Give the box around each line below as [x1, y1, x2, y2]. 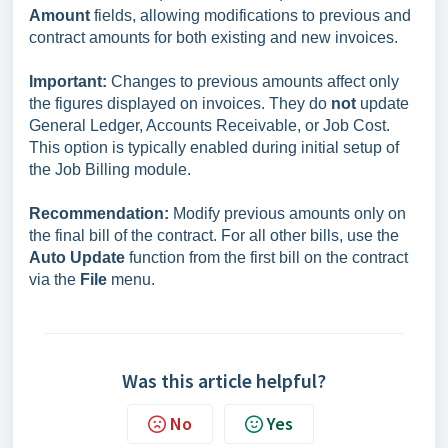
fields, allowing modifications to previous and [90, 7, 411, 24]
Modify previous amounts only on [169, 205, 406, 222]
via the [29, 271, 80, 288]
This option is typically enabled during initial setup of [29, 139, 399, 156]
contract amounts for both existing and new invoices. [29, 29, 398, 46]
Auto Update [29, 249, 125, 266]
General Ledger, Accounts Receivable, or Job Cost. [29, 117, 390, 134]
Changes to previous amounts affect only [107, 73, 399, 90]
